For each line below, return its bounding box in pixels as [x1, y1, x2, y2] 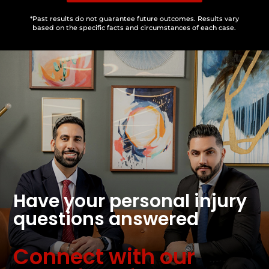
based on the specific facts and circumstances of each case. [32, 23, 237, 32]
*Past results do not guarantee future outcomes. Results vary [29, 14, 239, 23]
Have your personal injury [13, 188, 247, 214]
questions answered [13, 206, 199, 232]
